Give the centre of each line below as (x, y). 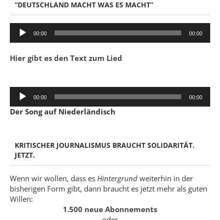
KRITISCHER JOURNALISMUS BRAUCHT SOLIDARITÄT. (105, 145)
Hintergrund (117, 178)
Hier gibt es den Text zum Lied (66, 58)
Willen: (21, 199)
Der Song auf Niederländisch (63, 111)
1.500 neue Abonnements (110, 209)
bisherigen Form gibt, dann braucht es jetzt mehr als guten (109, 188)
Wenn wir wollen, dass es (54, 178)
